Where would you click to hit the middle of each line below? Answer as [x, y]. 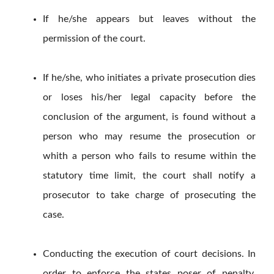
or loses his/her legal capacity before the [149, 98]
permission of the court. [94, 39]
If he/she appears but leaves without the [149, 19]
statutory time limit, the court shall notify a [149, 176]
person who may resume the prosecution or [149, 137]
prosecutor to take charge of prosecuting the [149, 195]
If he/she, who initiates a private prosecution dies [149, 78]
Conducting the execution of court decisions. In [149, 254]
